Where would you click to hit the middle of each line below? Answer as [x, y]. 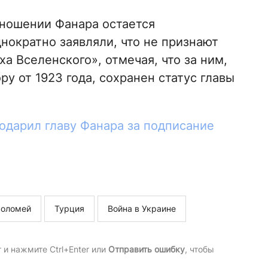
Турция [69, 209]
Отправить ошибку [146, 249]
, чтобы [199, 249]
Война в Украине [141, 209]
